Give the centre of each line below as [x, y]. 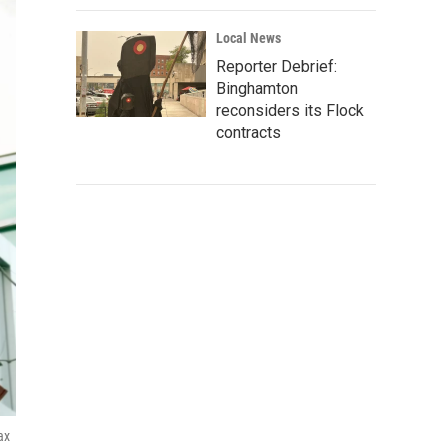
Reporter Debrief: [276, 66]
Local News [248, 38]
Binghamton [257, 88]
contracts [248, 132]
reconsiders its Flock [290, 110]
